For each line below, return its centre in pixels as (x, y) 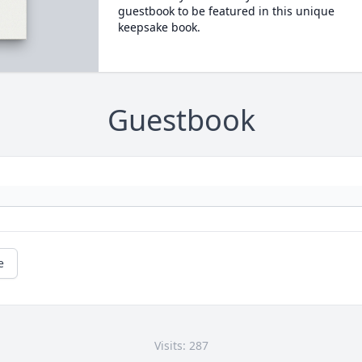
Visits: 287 (181, 346)
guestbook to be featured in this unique (226, 11)
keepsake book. (159, 27)
